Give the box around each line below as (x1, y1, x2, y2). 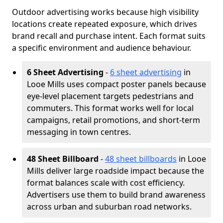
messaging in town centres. (27, 126, 131, 137)
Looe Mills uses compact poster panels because (27, 79, 206, 90)
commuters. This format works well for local (27, 103, 194, 113)
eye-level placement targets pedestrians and (27, 91, 194, 102)
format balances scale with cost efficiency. (27, 177, 185, 188)
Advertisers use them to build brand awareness (27, 189, 206, 200)
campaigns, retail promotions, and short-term (27, 114, 200, 125)
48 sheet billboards (105, 153, 177, 164)
